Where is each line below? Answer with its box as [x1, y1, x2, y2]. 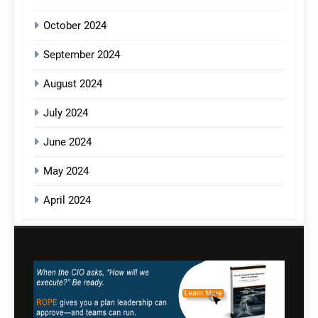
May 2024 [43, 165, 89, 178]
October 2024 [43, 19, 106, 33]
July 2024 [43, 106, 88, 120]
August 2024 [43, 77, 102, 91]
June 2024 [43, 136, 92, 149]
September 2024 [43, 48, 120, 62]
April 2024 [43, 194, 91, 207]
